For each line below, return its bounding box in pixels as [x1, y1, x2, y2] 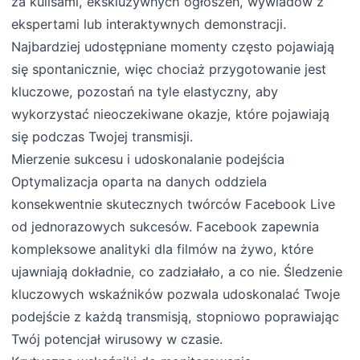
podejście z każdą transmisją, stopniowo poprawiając [11, 309, 340, 325]
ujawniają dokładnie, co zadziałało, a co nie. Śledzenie [11, 264, 343, 280]
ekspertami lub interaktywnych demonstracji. [11, 16, 287, 33]
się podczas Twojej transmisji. [11, 129, 194, 145]
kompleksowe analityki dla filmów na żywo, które [11, 241, 314, 258]
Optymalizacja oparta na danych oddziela [11, 174, 268, 190]
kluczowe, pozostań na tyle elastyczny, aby [11, 84, 279, 100]
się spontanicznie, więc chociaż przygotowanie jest [11, 61, 327, 78]
